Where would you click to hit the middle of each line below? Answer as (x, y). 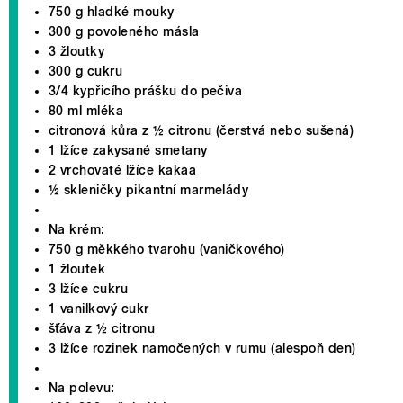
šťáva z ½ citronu (102, 328)
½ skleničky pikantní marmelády (149, 189)
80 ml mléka (86, 110)
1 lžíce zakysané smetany (128, 150)
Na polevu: (82, 387)
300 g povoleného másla (124, 31)
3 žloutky (77, 51)
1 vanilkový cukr (99, 308)
